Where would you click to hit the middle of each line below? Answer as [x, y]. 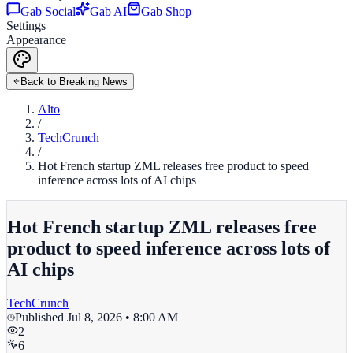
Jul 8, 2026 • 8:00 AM [123, 317]
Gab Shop [166, 11]
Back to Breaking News [74, 82]
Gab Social [48, 11]
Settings [26, 26]
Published [41, 317]
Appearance [36, 40]
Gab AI [108, 11]
